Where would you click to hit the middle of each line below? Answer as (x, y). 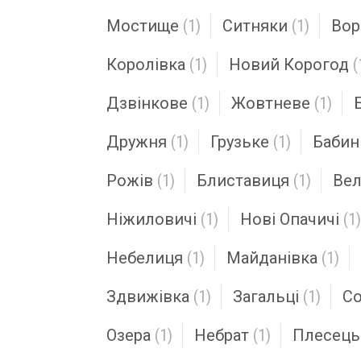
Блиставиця (243, 180)
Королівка (146, 64)
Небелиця (145, 258)
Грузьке (240, 142)
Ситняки (255, 26)
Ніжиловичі (151, 219)
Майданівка (272, 258)
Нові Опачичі (290, 219)
